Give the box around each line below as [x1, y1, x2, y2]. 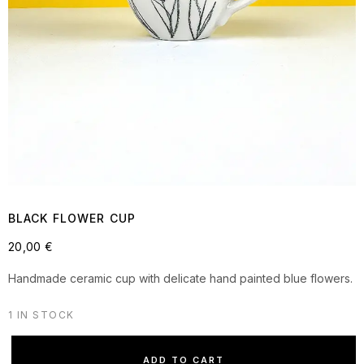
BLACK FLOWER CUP [8, 210, 136, 225]
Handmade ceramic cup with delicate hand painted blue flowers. [8, 271, 353, 285]
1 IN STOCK [8, 308, 75, 321]
